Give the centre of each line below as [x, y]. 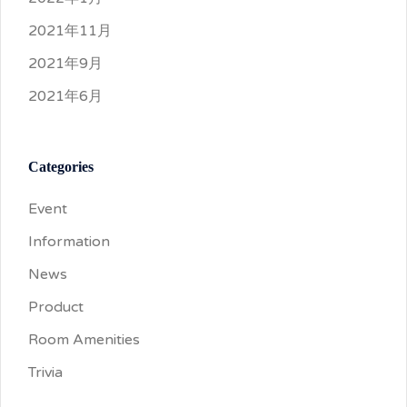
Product [56, 307]
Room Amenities [84, 340]
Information [69, 242]
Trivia [45, 372]
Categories [61, 167]
